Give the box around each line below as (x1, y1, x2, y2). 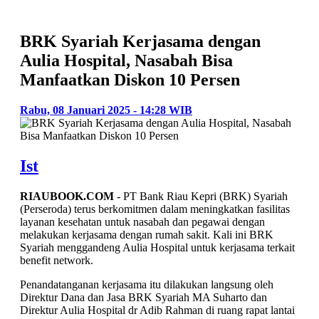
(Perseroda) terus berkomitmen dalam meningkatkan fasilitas (20, 202, 290, 215)
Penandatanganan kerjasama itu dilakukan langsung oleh (20, 278, 273, 291)
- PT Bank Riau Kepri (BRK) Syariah (114, 189, 288, 202)
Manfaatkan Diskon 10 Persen (20, 70, 240, 90)
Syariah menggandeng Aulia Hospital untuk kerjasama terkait (20, 241, 295, 253)
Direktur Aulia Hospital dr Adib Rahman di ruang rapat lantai (20, 303, 295, 316)
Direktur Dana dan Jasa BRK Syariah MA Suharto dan (20, 291, 267, 303)
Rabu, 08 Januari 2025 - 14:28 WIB (20, 104, 192, 117)
